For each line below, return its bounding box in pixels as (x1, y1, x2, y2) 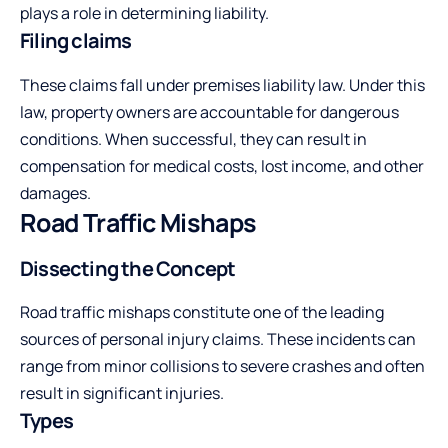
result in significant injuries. (20, 381, 224, 404)
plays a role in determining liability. (20, 2, 269, 25)
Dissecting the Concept (20, 254, 236, 282)
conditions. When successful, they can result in (20, 127, 367, 150)
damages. (20, 181, 91, 204)
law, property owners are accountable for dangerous (20, 100, 399, 123)
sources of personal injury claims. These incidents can (20, 327, 416, 350)
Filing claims (20, 27, 132, 55)
